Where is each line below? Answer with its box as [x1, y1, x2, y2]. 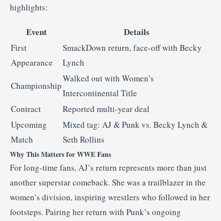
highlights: [10, 1, 48, 13]
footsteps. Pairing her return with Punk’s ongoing [10, 206, 181, 218]
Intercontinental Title [63, 87, 137, 99]
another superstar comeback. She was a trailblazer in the [10, 176, 206, 188]
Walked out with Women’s [63, 72, 154, 84]
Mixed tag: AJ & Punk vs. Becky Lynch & [63, 118, 208, 130]
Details [123, 25, 149, 38]
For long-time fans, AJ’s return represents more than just [10, 161, 207, 173]
